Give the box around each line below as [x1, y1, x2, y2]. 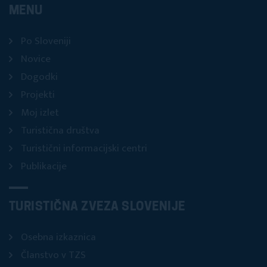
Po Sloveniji [21, 33, 71, 50]
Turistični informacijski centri [21, 140, 147, 157]
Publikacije [21, 158, 67, 175]
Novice [21, 51, 51, 68]
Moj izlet [21, 104, 59, 122]
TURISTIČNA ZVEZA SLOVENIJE [9, 201, 185, 214]
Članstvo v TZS [21, 247, 86, 264]
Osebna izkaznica [21, 229, 96, 246]
